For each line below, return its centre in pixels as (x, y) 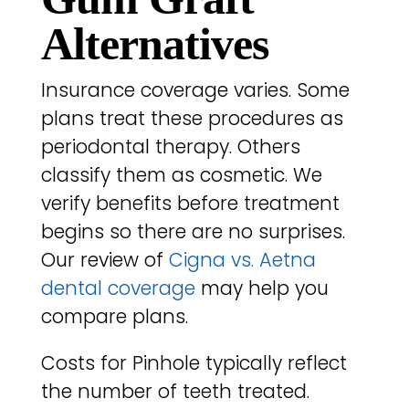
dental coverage (118, 288)
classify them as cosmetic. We (181, 174)
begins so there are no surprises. (193, 231)
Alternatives (154, 43)
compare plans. (114, 316)
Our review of (105, 259)
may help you (262, 288)
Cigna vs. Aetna (242, 259)
